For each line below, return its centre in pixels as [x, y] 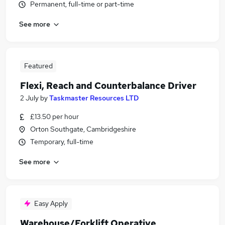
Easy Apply [51, 203]
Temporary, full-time [62, 142]
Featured [38, 66]
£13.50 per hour [54, 117]
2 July [29, 98]
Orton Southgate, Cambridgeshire [83, 129]
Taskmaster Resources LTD [94, 98]
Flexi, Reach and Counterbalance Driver [108, 86]
